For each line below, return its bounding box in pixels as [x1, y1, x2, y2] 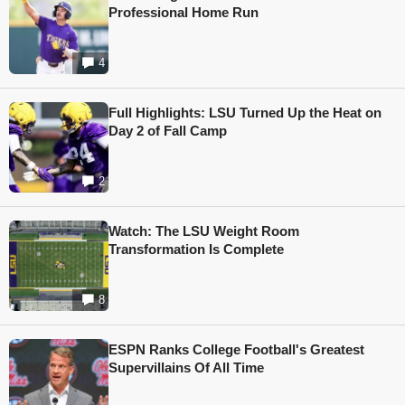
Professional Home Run [108, 5, 259, 21]
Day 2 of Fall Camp [108, 123, 227, 139]
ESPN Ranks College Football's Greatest [108, 342, 364, 358]
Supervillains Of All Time [108, 360, 264, 376]
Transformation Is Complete [108, 241, 284, 258]
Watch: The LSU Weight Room [108, 223, 299, 240]
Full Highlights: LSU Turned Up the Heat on [108, 105, 381, 121]
